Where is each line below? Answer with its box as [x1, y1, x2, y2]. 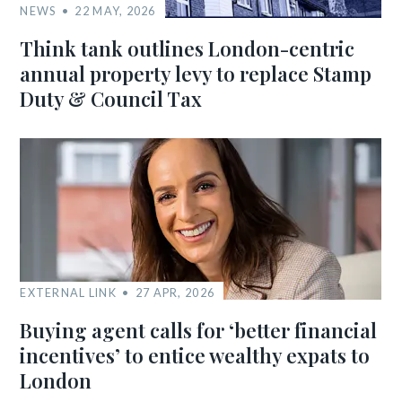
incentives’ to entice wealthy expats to [20, 341, 371, 369]
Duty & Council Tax [20, 84, 203, 112]
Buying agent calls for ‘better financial [20, 316, 378, 344]
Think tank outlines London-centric [20, 34, 355, 62]
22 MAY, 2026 [74, 3, 156, 18]
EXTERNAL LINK [20, 284, 117, 300]
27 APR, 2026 [135, 284, 215, 300]
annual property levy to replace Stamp [20, 59, 372, 87]
